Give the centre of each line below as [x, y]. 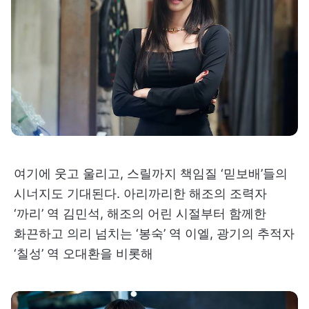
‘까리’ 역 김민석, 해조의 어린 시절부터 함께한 [140, 213]
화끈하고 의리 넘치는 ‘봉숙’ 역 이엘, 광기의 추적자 [154, 233]
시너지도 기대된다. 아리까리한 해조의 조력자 [140, 193]
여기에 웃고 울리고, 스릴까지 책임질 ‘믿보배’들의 [151, 173]
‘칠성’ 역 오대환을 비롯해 [83, 253]
